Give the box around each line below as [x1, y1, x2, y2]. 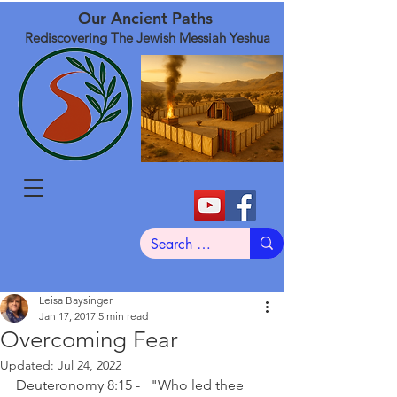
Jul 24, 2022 [58, 357, 121, 373]
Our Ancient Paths [78, 8, 217, 28]
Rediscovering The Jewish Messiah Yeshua [25, 29, 270, 46]
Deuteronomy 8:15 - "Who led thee [16, 377, 247, 393]
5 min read [98, 309, 148, 323]
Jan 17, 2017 [39, 309, 96, 323]
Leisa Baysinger [39, 293, 113, 307]
